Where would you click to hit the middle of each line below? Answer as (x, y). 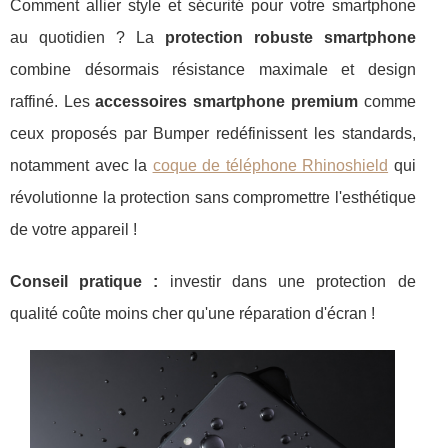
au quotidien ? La (87, 38)
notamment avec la (81, 166)
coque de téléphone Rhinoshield (270, 166)
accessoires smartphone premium (226, 102)
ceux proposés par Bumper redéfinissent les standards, (213, 134)
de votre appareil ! (73, 230)
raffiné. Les (53, 102)
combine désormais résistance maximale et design (213, 70)
